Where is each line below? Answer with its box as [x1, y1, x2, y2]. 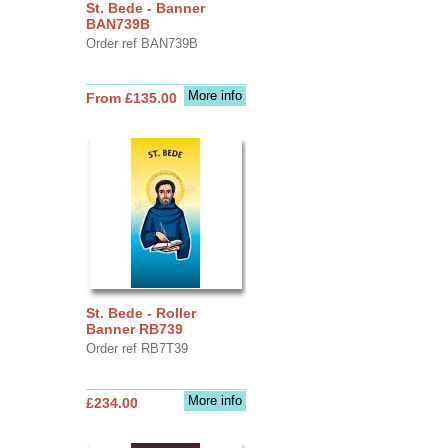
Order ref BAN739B [85, 35, 198, 51]
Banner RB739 [85, 320, 183, 337]
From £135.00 [85, 89, 177, 106]
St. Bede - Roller [85, 304, 196, 321]
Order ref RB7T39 [85, 340, 188, 356]
